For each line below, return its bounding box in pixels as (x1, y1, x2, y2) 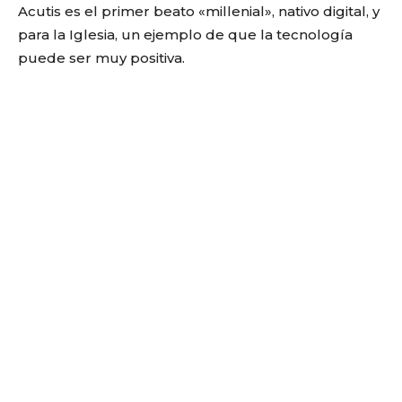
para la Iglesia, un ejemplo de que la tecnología (18, 26, 353, 43)
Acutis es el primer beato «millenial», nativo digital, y (18, 3, 380, 20)
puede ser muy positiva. (18, 49, 185, 66)
